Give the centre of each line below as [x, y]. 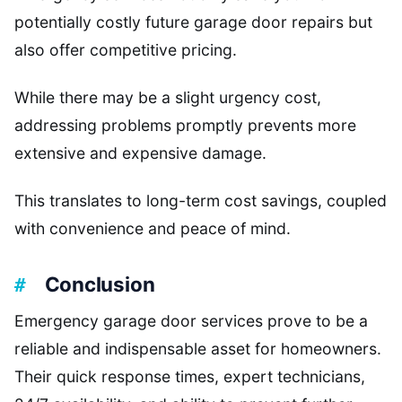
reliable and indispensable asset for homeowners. [198, 349]
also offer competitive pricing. [126, 49]
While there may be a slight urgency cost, [168, 97]
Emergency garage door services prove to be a [191, 321]
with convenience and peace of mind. [153, 228]
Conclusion [100, 284]
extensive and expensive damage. [140, 153]
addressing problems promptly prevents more [185, 125]
